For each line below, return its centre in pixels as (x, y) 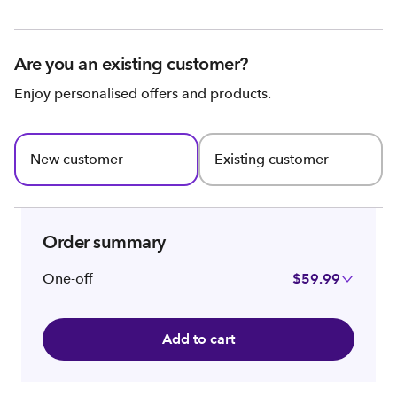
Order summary (104, 242)
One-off (68, 279)
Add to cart (198, 339)
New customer (77, 159)
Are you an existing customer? (131, 64)
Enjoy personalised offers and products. (143, 93)
